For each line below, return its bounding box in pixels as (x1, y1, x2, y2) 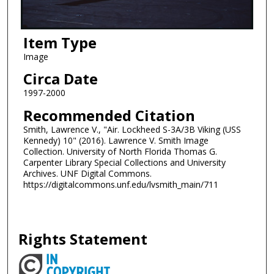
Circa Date (23, 68, 98, 89)
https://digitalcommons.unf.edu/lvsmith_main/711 (23, 179, 218, 191)
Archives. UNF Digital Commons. (23, 168, 152, 180)
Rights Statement (18, 228, 148, 249)
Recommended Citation (23, 105, 195, 126)
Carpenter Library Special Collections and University (23, 157, 226, 169)
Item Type (23, 32, 97, 53)
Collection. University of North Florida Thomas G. (23, 146, 217, 158)
